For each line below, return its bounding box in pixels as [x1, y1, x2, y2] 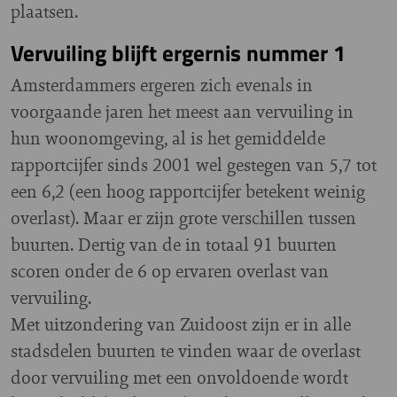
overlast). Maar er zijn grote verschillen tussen [11, 205, 356, 231]
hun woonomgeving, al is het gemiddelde [11, 125, 325, 152]
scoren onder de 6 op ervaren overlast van [11, 258, 329, 284]
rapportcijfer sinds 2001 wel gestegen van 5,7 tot [11, 152, 377, 178]
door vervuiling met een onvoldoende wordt [11, 364, 348, 391]
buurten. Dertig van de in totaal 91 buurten [11, 231, 337, 258]
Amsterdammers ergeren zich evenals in [11, 72, 313, 98]
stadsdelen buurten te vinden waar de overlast [11, 338, 361, 364]
